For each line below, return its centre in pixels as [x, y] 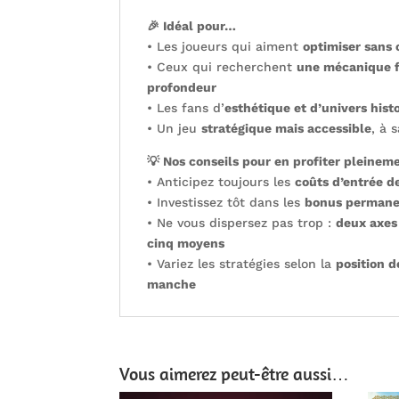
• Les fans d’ [186, 107]
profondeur [182, 87]
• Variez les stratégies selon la [242, 263]
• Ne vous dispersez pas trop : [242, 222]
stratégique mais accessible [287, 128]
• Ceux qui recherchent [222, 66]
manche [172, 284]
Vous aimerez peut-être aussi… [235, 373]
